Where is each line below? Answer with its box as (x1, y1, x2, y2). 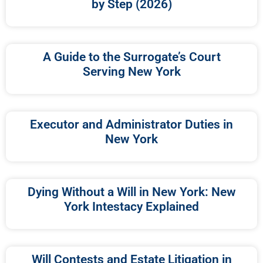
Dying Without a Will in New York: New (27, 185, 236, 200)
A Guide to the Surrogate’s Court (42, 50, 221, 65)
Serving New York (82, 65, 181, 79)
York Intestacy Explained (64, 200, 199, 214)
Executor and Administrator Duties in (30, 117, 233, 132)
